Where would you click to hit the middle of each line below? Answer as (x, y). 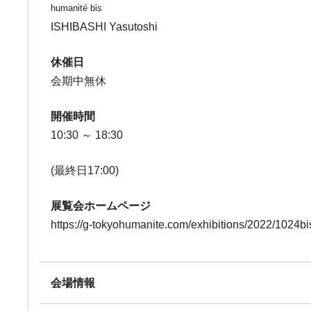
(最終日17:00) (85, 170)
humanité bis (77, 8)
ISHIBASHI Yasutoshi (104, 27)
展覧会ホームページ (101, 206)
